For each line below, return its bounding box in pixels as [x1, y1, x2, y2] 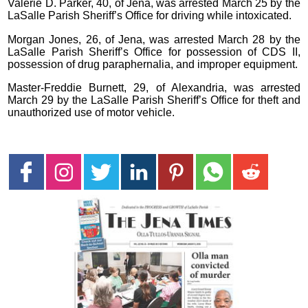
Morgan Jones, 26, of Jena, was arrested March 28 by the [8, 33, 300, 45]
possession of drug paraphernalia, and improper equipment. [8, 58, 298, 70]
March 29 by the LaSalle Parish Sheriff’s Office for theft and [8, 93, 300, 106]
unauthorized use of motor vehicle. [8, 106, 175, 118]
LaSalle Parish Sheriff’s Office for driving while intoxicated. [8, 10, 292, 22]
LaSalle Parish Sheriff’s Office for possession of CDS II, [8, 45, 300, 58]
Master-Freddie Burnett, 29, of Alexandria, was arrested [8, 81, 300, 93]
